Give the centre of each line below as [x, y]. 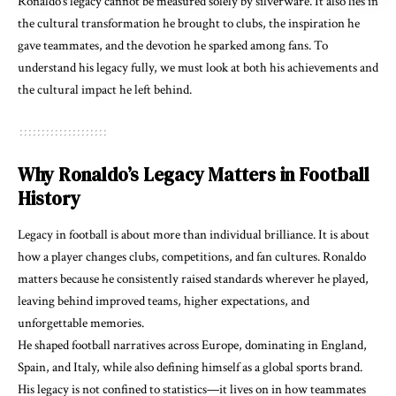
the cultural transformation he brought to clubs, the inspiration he [189, 23]
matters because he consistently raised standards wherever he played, [193, 278]
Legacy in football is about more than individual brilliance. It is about [194, 234]
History [49, 198]
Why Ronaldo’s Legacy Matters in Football [194, 174]
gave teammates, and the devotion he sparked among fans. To [173, 45]
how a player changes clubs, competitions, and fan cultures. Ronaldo [192, 256]
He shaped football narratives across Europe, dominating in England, [192, 345]
